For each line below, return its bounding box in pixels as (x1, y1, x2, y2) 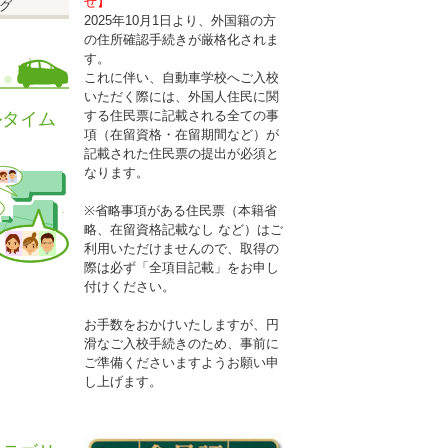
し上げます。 (83, 374, 162, 389)
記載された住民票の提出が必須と (83, 146, 279, 161)
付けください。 (83, 279, 175, 294)
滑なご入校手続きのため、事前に (83, 336, 279, 351)
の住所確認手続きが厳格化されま (83, 32, 279, 47)
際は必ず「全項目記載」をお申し (83, 260, 279, 275)
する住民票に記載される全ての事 (83, 108, 279, 123)
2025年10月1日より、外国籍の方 (83, 13, 276, 28)
